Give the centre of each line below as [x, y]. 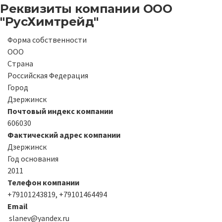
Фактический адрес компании [64, 135]
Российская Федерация [48, 75]
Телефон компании [43, 182]
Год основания [33, 158]
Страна [20, 63]
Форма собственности [47, 39]
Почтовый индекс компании [60, 111]
